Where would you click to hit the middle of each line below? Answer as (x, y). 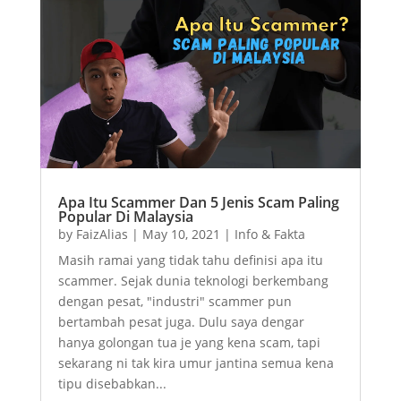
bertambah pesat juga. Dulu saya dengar (181, 321)
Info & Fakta (269, 234)
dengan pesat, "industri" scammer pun (175, 301)
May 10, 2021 (181, 234)
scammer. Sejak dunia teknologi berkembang (193, 280)
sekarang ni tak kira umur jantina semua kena (196, 363)
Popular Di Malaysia (125, 216)
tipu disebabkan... (112, 383)
